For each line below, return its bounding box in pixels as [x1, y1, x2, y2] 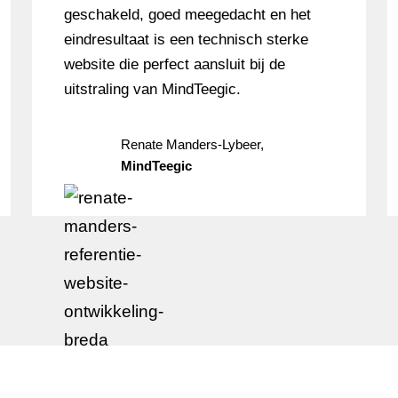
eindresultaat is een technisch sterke [63, 31, 308, 48]
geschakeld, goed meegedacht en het [63, 6, 311, 23]
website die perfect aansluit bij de [63, 56, 285, 73]
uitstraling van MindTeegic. [63, 81, 241, 98]
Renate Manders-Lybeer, [120, 137, 264, 152]
